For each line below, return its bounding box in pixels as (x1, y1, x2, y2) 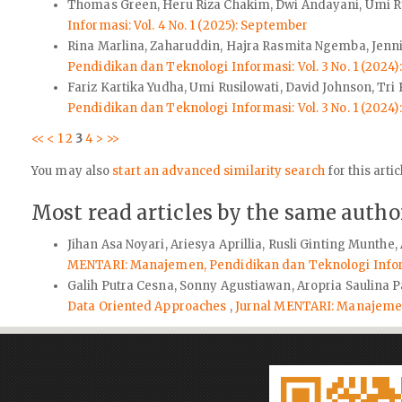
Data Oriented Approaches (67, 298, 230, 314)
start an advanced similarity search (112, 163, 325, 179)
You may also (31, 163, 113, 179)
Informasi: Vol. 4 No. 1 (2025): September (67, 17, 309, 33)
